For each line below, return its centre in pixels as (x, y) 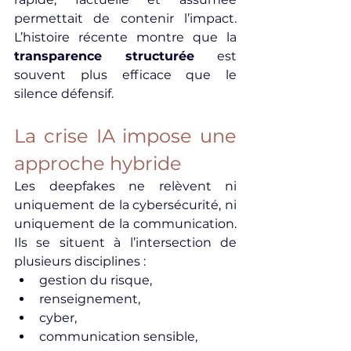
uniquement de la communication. (125, 224)
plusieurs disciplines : (80, 261)
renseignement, (90, 299)
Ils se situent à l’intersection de (125, 242)
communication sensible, (118, 337)
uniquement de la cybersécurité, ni (125, 205)
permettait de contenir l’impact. (125, 18)
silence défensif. (64, 94)
